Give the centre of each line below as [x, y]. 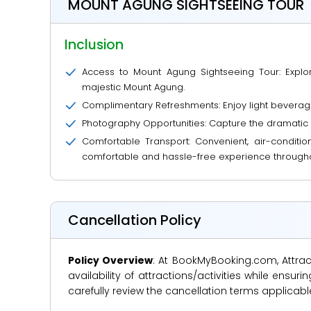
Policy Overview [111, 260]
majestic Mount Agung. [133, 87]
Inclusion [94, 45]
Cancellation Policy [135, 220]
